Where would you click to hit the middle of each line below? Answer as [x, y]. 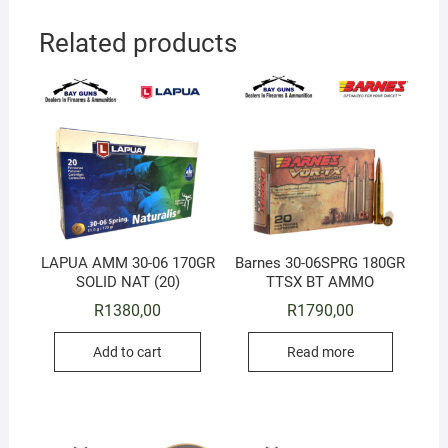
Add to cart [128, 351]
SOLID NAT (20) [127, 281]
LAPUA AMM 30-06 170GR [127, 262]
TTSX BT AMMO [320, 281]
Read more [320, 351]
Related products [137, 42]
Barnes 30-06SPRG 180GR [320, 262]
